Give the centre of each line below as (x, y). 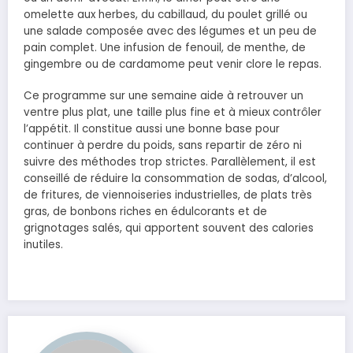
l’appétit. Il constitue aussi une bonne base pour (152, 129)
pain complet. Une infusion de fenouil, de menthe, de (165, 48)
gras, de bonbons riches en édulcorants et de (145, 212)
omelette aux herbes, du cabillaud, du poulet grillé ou (165, 15)
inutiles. (43, 245)
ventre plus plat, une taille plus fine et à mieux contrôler (173, 113)
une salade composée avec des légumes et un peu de (170, 32)
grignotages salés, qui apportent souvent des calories (169, 229)
